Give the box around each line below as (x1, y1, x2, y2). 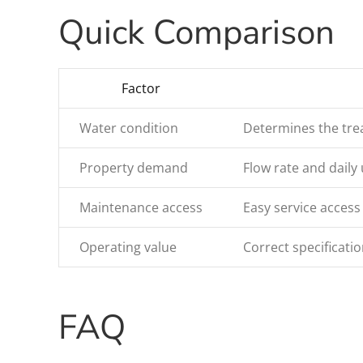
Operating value (79, 238, 177, 257)
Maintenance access (79, 199, 203, 217)
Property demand (79, 159, 188, 177)
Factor (122, 79, 160, 98)
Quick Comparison (58, 10, 335, 57)
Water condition (79, 119, 178, 138)
